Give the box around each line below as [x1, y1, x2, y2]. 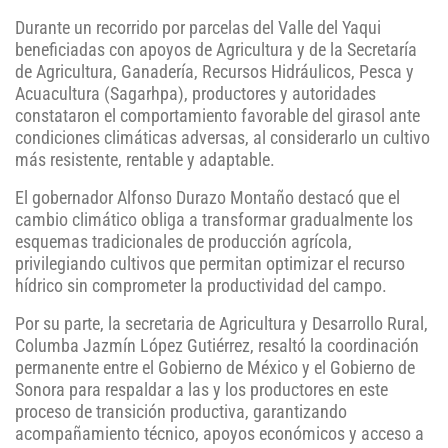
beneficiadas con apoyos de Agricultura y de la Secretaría [15, 40, 417, 61]
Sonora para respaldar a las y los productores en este [15, 380, 388, 401]
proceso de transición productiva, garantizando [15, 402, 347, 423]
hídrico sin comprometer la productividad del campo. [15, 276, 387, 297]
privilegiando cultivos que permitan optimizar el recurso [15, 254, 405, 275]
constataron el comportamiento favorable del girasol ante [15, 106, 420, 127]
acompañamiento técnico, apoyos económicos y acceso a [15, 424, 424, 445]
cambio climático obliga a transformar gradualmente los [15, 210, 413, 231]
